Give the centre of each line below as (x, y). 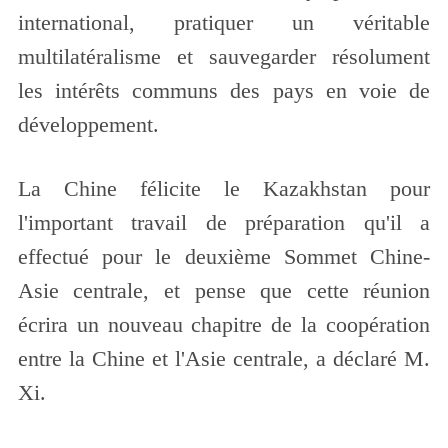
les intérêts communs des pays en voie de (224, 90)
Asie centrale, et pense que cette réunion (224, 290)
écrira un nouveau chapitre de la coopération (224, 324)
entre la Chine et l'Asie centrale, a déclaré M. (224, 358)
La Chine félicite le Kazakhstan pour (224, 188)
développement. (88, 124)
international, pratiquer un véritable (224, 22)
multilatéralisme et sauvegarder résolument (224, 56)
